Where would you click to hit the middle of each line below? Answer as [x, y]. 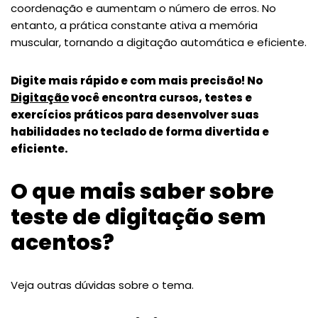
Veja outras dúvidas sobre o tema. [102, 285]
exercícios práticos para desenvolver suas [135, 114]
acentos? [62, 242]
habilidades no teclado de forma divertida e [140, 131]
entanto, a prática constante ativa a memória [134, 25]
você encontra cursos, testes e [160, 97]
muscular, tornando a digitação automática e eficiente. [159, 42]
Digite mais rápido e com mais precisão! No [137, 80]
